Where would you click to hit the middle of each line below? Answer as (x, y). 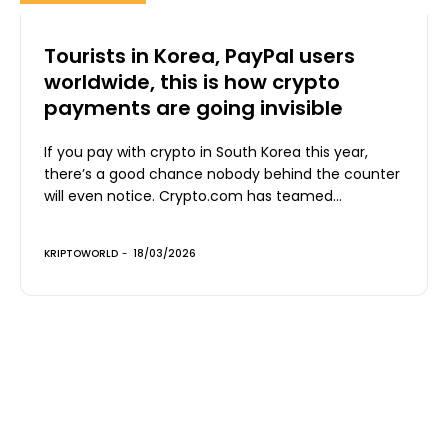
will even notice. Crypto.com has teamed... (250, 195)
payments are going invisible (193, 107)
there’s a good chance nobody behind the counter (222, 173)
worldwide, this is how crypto (192, 81)
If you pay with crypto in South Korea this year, (206, 151)
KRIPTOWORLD (81, 253)
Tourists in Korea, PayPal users (199, 55)
